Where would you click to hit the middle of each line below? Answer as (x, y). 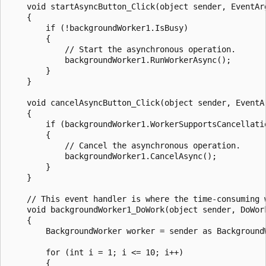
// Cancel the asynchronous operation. (124, 145)
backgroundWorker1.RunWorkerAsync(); (119, 60)
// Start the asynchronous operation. (122, 49)
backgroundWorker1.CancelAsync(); (112, 156)
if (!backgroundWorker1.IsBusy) (98, 28)
